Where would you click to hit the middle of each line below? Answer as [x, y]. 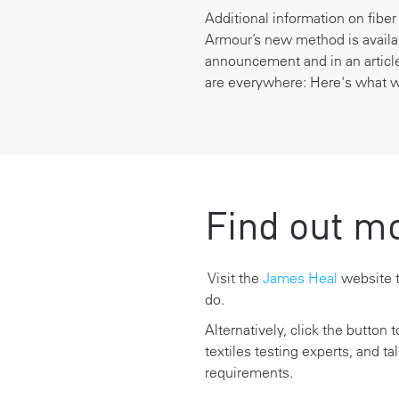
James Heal [300, 277]
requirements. [248, 372]
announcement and [265, 60]
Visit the [233, 277]
